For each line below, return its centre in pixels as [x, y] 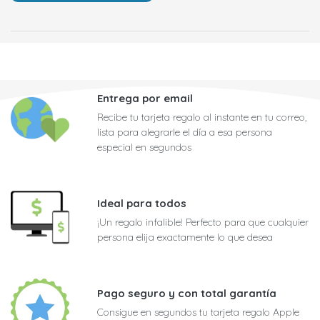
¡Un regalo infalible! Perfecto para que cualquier [203, 222]
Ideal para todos [142, 204]
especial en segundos [144, 147]
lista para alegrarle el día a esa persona [185, 132]
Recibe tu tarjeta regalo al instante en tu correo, [202, 117]
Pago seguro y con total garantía [187, 294]
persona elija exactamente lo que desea [185, 237]
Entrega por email [145, 99]
